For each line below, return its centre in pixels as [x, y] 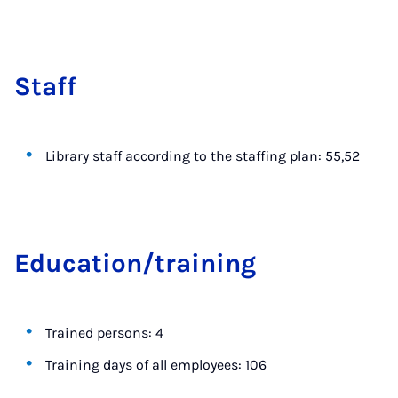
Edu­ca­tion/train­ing [135, 263]
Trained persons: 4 [105, 333]
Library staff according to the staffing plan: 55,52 [203, 156]
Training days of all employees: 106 [156, 365]
